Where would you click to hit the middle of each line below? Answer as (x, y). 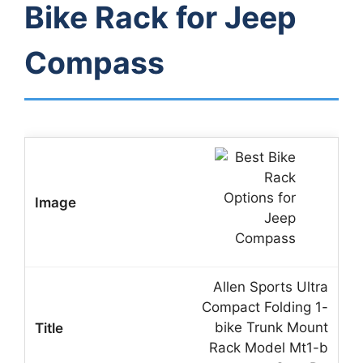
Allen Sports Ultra (271, 287)
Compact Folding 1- (265, 307)
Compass (94, 63)
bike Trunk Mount (271, 328)
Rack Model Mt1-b (269, 348)
